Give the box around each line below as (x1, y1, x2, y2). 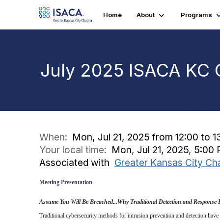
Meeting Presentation (39, 179, 93, 186)
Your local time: (39, 144, 111, 156)
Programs (180, 11, 212, 19)
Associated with (39, 157, 114, 168)
